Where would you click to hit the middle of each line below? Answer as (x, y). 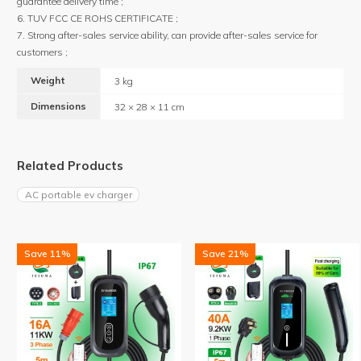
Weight (48, 80)
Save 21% (225, 254)
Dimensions (59, 106)
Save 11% (47, 254)
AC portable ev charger (78, 194)
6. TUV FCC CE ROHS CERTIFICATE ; (98, 19)
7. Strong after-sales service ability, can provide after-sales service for (168, 35)
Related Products (71, 166)
